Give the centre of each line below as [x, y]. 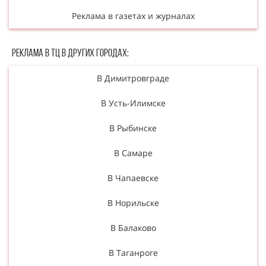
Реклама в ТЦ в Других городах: [70, 53]
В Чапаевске [133, 178]
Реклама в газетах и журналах [133, 15]
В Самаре [133, 153]
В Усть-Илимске [133, 103]
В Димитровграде [133, 78]
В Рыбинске [133, 128]
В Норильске [133, 202]
